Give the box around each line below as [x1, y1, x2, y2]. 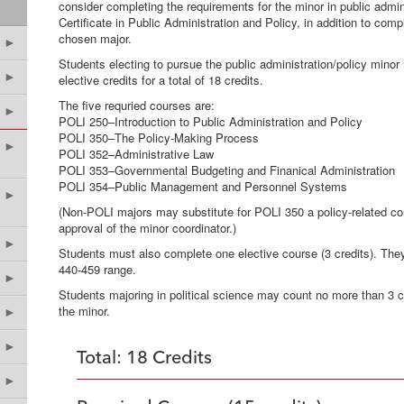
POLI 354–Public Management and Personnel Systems [59, 178, 347, 195]
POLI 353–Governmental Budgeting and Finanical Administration [59, 161, 395, 179]
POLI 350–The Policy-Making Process [59, 129, 399, 146]
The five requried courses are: [59, 96, 308, 114]
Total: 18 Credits [77, 350, 212, 368]
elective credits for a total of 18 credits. [59, 71, 263, 88]
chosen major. [59, 30, 132, 47]
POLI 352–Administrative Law [59, 145, 214, 162]
